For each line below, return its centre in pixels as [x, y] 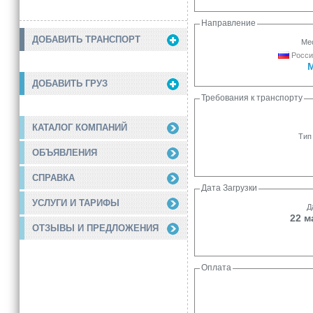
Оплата [216, 268]
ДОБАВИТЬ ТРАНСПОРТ [86, 40]
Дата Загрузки [229, 188]
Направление [228, 23]
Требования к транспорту [252, 98]
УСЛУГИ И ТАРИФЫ [76, 203]
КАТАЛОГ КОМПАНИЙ [80, 128]
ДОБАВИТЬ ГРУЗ [70, 84]
